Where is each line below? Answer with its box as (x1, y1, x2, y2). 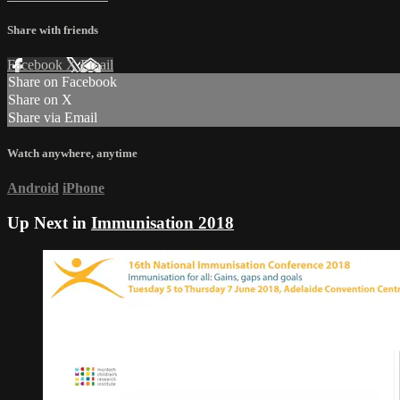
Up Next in (7, 213, 91, 233)
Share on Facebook (8, 74, 117, 90)
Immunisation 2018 (91, 213, 234, 233)
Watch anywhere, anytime (7, 146, 137, 161)
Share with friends (7, 22, 98, 37)
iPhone (62, 180, 104, 196)
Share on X (8, 92, 72, 108)
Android (7, 180, 59, 196)
